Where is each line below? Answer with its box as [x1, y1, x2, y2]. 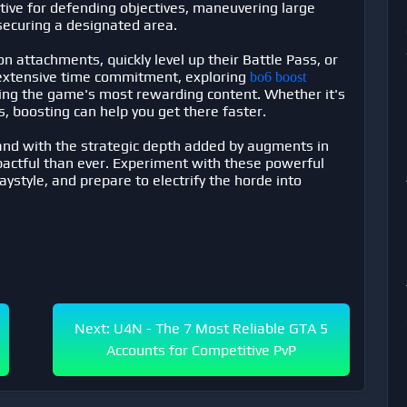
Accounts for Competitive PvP [106, 342, 296, 360]
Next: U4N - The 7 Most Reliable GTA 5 [74, 320, 328, 338]
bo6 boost [250, 69, 306, 84]
